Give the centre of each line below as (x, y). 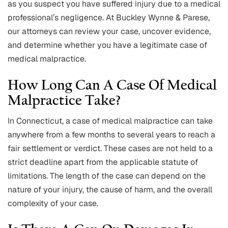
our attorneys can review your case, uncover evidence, (109, 32)
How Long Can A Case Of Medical (112, 86)
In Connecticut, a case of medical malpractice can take (110, 121)
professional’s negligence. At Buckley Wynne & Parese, (109, 18)
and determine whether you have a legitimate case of (107, 45)
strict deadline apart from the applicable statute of (103, 162)
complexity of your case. (53, 204)
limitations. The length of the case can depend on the (107, 176)
